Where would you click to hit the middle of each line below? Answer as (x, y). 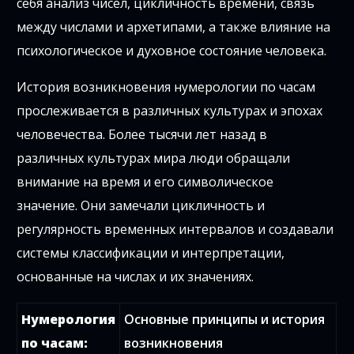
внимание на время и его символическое (145, 182)
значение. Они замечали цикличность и (141, 206)
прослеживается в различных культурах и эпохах (170, 111)
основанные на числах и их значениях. (136, 277)
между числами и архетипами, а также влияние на (174, 27)
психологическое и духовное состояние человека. (172, 51)
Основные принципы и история (225, 320)
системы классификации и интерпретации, (151, 253)
